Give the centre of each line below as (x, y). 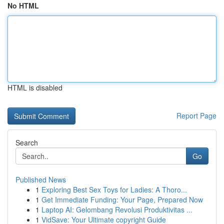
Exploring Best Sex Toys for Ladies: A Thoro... (114, 189)
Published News (41, 179)
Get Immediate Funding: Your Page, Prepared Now (122, 199)
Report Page (196, 115)
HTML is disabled (35, 87)
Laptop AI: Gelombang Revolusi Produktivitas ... (117, 209)
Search (27, 142)
